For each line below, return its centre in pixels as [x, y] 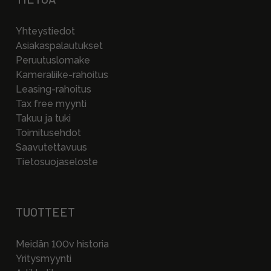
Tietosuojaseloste [57, 162]
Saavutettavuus [51, 147]
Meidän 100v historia [62, 244]
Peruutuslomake [53, 60]
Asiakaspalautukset [59, 46]
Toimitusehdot [48, 133]
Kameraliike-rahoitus [62, 75]
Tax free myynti [51, 104]
